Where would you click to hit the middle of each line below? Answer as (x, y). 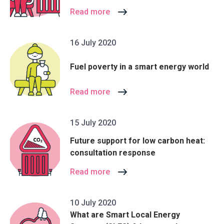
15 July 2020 (93, 123)
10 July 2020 (93, 203)
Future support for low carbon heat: (137, 140)
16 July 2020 (93, 43)
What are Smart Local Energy (125, 215)
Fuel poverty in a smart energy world (139, 66)
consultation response (113, 152)
